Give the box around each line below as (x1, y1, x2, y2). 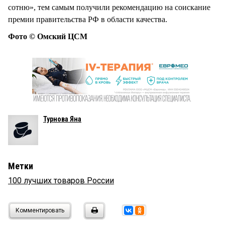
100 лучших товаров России (8, 176, 114, 186)
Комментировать (16, 207, 64, 214)
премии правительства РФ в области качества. (8, 15, 169, 24)
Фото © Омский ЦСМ (8, 32, 87, 41)
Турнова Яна (43, 115, 81, 124)
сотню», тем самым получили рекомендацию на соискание (8, 3, 210, 12)
